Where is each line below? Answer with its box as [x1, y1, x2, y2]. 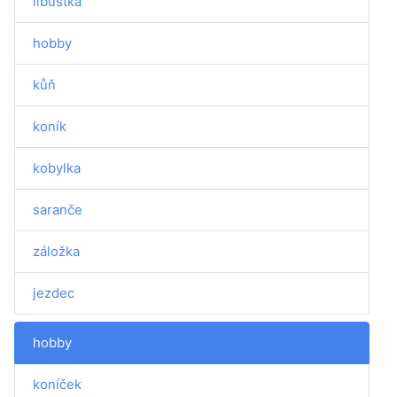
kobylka [33, 160, 81, 176]
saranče [33, 201, 82, 218]
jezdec [33, 284, 74, 301]
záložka [33, 243, 80, 260]
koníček [33, 376, 82, 393]
